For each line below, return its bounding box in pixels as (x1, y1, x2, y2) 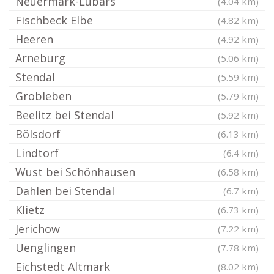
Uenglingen (15, 240, 76, 255)
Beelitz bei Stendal (15, 108, 114, 122)
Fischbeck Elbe (15, 13, 93, 28)
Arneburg (15, 51, 65, 65)
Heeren (15, 32, 53, 46)
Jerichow (15, 221, 60, 236)
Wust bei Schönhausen (15, 165, 135, 179)
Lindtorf (15, 146, 59, 160)
